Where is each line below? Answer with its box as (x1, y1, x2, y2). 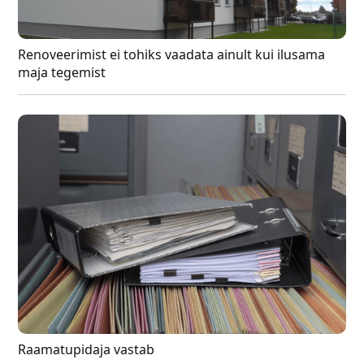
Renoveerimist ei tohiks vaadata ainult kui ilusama (18, 45, 326, 64)
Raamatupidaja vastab (18, 340, 155, 358)
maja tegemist (18, 63, 106, 82)
